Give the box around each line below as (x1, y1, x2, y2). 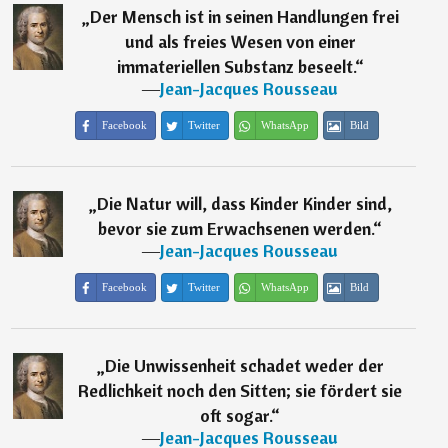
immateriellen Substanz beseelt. (116, 55, 355, 78)
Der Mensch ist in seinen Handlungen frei (89, 5, 399, 28)
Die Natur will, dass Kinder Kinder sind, (96, 192, 392, 215)
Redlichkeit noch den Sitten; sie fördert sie (78, 379, 403, 402)
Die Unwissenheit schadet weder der (104, 354, 384, 377)
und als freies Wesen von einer (124, 30, 356, 53)
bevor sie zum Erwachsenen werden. (98, 217, 374, 240)
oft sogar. (200, 404, 272, 427)
